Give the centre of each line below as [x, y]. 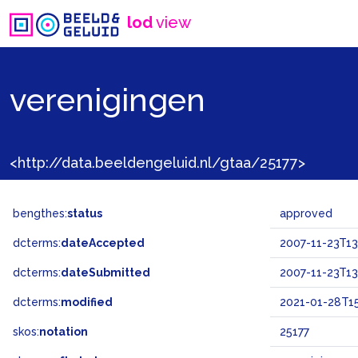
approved [306, 213]
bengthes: [40, 213]
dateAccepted [103, 243]
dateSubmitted [105, 272]
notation [64, 332]
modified [87, 302]
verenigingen [107, 99]
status [85, 213]
